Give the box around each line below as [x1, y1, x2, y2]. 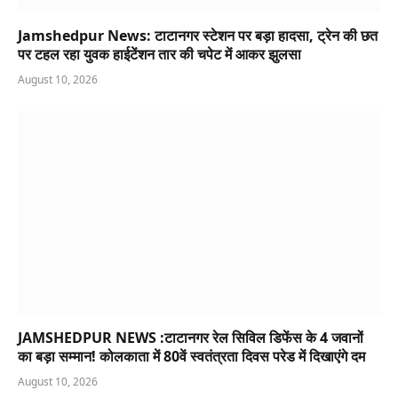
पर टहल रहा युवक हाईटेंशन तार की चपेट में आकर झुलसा [18, 44, 301, 64]
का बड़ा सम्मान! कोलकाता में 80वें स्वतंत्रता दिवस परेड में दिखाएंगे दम [18, 346, 365, 367]
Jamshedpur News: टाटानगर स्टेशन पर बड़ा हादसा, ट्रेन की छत [18, 25, 378, 45]
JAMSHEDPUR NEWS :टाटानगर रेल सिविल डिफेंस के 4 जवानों [18, 328, 363, 348]
